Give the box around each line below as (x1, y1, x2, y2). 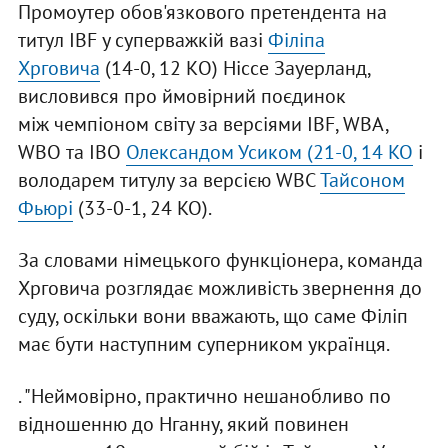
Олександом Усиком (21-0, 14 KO (125, 139, 413, 166)
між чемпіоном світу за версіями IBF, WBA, (17, 111, 388, 138)
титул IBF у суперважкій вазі (17, 27, 268, 54)
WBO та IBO (17, 139, 126, 166)
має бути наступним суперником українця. (17, 331, 390, 358)
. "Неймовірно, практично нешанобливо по (17, 383, 391, 410)
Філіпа (267, 27, 325, 54)
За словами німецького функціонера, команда (17, 247, 423, 274)
